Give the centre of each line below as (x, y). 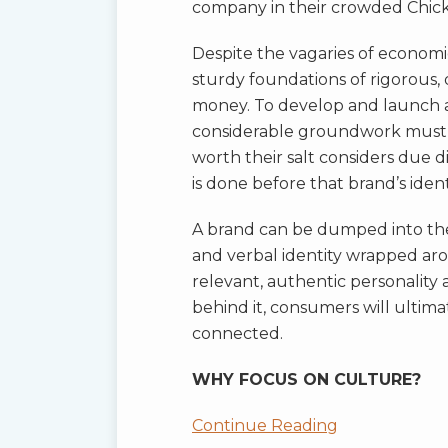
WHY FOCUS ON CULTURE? (306, 380)
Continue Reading (265, 426)
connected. (237, 334)
